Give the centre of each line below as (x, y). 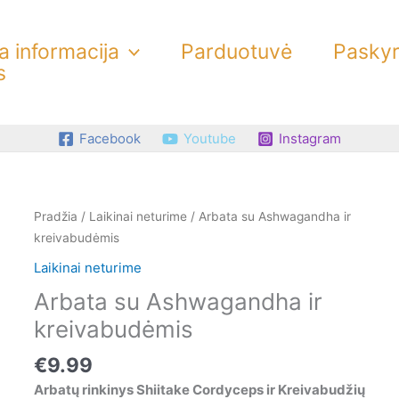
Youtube (210, 139)
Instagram (310, 139)
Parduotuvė (237, 52)
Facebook (110, 139)
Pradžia (56, 216)
